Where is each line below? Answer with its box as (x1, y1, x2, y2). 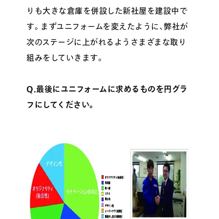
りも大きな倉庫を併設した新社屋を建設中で (26, 7, 188, 15)
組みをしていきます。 (26, 54, 105, 62)
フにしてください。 (26, 101, 96, 109)
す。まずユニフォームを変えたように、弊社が (26, 22, 188, 31)
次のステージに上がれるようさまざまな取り (26, 38, 187, 46)
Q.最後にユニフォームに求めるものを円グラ (26, 85, 188, 93)
